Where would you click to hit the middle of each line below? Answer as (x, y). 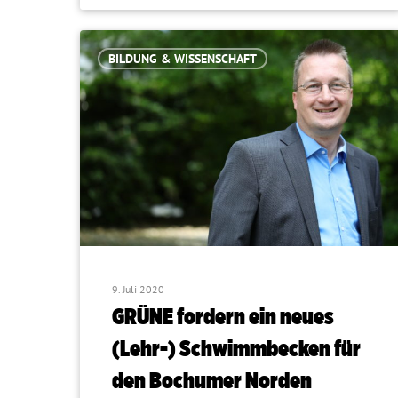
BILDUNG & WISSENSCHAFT (183, 59)
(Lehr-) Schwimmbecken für (237, 348)
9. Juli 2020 (139, 290)
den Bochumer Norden (212, 380)
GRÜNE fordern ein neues (223, 316)
